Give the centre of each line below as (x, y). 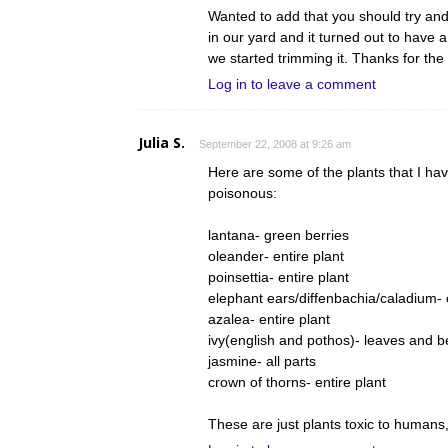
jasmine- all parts (262, 361)
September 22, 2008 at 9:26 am (275, 144)
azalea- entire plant (269, 319)
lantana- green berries (278, 235)
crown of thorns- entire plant (297, 382)
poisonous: (242, 193)
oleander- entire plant (276, 256)
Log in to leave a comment (292, 84)
